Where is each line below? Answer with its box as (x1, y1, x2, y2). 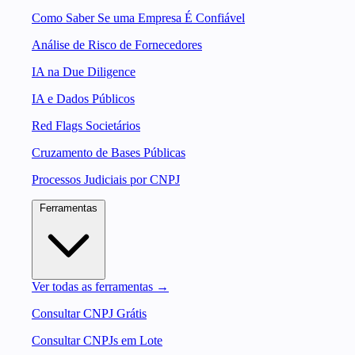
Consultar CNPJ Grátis (32, 307, 147, 320)
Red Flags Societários (32, 119, 140, 132)
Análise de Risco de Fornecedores (32, 38, 202, 52)
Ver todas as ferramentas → (32, 280, 169, 293)
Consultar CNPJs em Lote (32, 334, 162, 347)
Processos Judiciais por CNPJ (32, 173, 180, 186)
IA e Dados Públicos (32, 92, 135, 105)
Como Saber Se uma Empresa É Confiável (32, 11, 245, 25)
